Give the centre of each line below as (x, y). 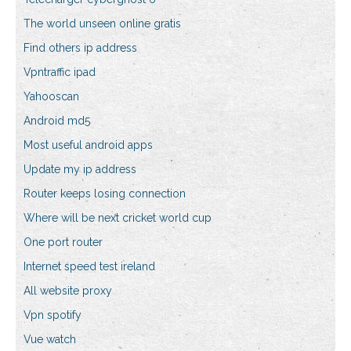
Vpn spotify (52, 315)
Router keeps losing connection (105, 194)
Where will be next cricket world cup (118, 218)
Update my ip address (80, 170)
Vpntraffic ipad (60, 72)
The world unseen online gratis (102, 24)
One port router (63, 242)
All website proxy (68, 291)
